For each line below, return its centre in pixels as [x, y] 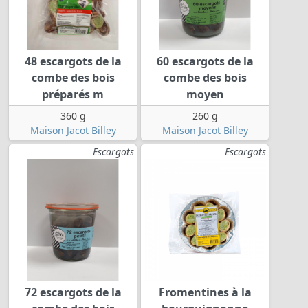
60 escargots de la [205, 62]
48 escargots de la [73, 62]
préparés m [73, 95]
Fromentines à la [205, 293]
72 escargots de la [73, 293]
